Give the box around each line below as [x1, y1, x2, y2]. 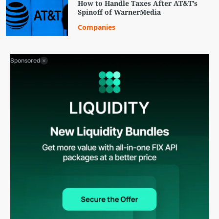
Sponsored [10, 56, 41, 65]
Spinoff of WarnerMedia [78, 7, 161, 17]
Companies [78, 22, 116, 32]
